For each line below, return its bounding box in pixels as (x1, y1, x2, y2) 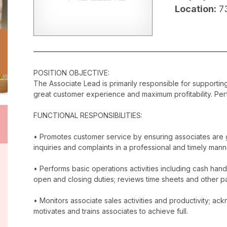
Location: (175, 4, 216, 15)
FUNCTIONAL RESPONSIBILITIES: (33, 111, 142, 120)
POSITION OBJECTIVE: (33, 68, 109, 78)
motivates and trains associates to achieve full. (33, 207, 188, 216)
